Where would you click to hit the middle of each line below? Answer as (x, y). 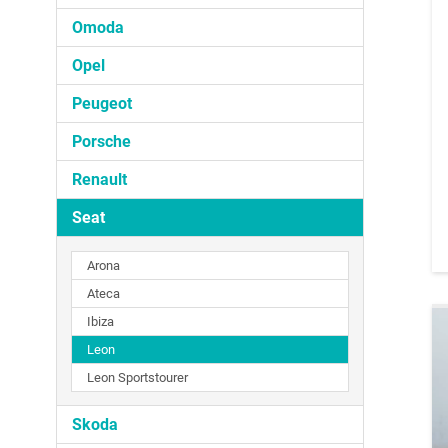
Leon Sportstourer (137, 377)
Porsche (101, 141)
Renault (99, 179)
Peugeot (102, 103)
